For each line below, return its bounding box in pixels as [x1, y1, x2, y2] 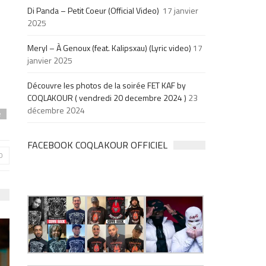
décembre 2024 [27, 103, 85, 116]
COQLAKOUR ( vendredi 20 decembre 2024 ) [27, 91, 187, 104]
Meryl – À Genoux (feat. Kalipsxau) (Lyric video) [27, 41, 192, 54]
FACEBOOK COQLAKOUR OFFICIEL [27, 137, 168, 152]
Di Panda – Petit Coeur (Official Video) [27, 4, 161, 17]
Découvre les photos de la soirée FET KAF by [27, 78, 186, 91]
